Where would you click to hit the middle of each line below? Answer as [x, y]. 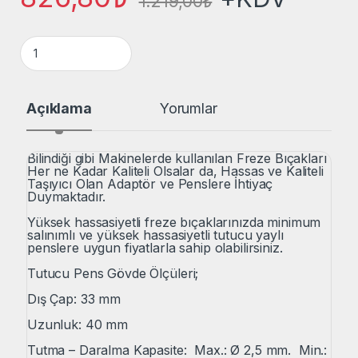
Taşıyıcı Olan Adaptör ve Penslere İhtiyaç [150, 183]
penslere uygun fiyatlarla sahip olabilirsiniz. [155, 247]
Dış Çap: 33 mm [74, 298]
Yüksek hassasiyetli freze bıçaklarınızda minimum [174, 222]
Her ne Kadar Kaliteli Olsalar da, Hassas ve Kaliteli [175, 171]
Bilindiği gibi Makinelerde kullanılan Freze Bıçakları [177, 158]
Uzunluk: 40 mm [78, 324]
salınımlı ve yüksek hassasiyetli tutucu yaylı [155, 235]
